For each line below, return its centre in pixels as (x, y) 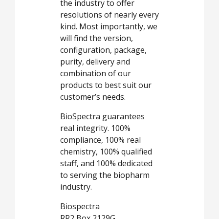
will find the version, (97, 38)
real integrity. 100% (95, 128)
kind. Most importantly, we (109, 26)
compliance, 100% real (100, 140)
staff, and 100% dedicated (106, 163)
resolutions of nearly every (109, 14)
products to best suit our (106, 85)
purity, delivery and (95, 61)
